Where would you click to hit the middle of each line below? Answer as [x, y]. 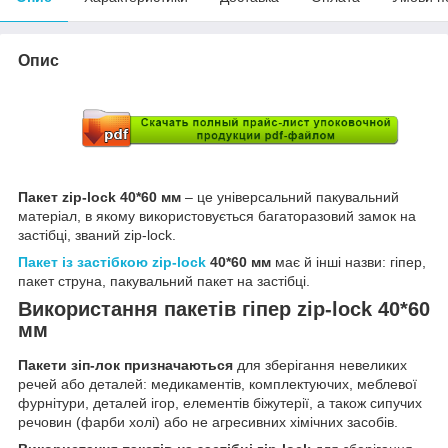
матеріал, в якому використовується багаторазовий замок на [217, 215]
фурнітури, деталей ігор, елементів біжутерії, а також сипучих [220, 403]
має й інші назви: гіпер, [350, 261]
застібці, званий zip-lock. [97, 234]
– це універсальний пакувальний [292, 196]
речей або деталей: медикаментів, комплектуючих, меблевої [217, 384]
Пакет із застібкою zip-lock [112, 261]
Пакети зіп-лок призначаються [125, 365]
